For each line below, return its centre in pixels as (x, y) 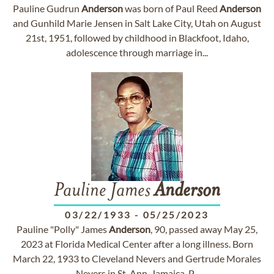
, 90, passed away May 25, (204, 229)
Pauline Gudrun (47, 8)
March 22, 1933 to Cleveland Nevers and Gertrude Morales (137, 258)
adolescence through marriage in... (137, 52)
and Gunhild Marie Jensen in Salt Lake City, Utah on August (137, 23)
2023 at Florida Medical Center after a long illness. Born (137, 244)
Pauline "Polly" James (63, 229)
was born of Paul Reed (171, 8)
